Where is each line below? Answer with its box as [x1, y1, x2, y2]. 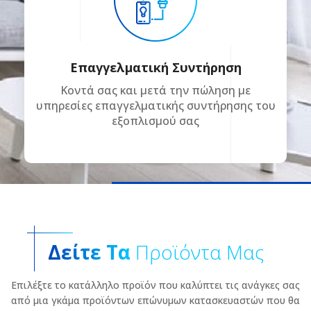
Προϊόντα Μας [130, 238, 264, 265]
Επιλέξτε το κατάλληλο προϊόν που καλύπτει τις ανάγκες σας [11, 278, 300, 292]
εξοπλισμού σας [112, 112, 199, 128]
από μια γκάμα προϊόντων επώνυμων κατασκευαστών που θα [11, 293, 300, 307]
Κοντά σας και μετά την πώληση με [60, 82, 251, 98]
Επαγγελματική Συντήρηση [69, 58, 242, 76]
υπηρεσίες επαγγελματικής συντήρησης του [35, 97, 276, 113]
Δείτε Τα [47, 238, 131, 265]
